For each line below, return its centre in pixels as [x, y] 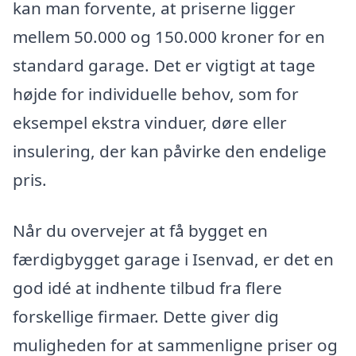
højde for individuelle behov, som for [156, 94]
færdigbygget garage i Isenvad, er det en [173, 259]
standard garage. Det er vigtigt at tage [164, 66]
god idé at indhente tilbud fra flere [147, 288]
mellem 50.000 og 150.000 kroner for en [169, 37]
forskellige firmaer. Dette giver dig [146, 317]
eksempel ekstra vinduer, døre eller [150, 123]
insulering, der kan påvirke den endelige [170, 151]
